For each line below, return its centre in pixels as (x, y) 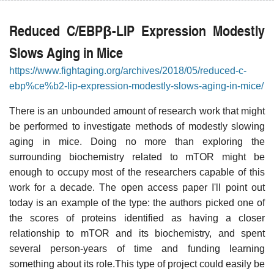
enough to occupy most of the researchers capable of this (137, 172)
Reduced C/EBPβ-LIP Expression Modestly (137, 30)
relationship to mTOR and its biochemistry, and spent (137, 233)
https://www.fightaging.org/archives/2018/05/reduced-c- (128, 70)
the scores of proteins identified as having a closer (137, 218)
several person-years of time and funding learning (137, 248)
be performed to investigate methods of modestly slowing (137, 126)
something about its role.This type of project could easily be (137, 264)
